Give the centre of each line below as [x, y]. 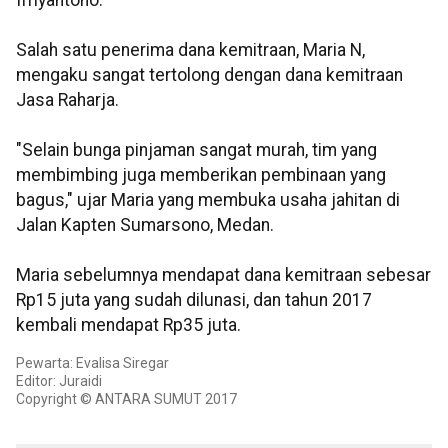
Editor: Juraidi [59, 381]
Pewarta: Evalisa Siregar [92, 363]
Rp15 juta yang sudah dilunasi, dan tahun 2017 [194, 300]
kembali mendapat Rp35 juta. [128, 325]
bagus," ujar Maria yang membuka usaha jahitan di [208, 200]
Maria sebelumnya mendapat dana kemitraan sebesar [223, 275]
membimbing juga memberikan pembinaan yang [201, 175]
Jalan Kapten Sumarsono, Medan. [145, 225]
